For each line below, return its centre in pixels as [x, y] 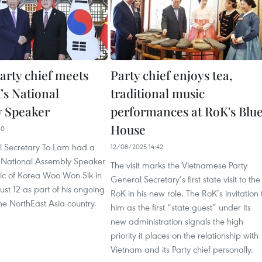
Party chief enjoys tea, [172, 75]
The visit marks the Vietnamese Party [179, 165]
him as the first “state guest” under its [181, 207]
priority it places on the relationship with [185, 235]
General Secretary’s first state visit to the [185, 179]
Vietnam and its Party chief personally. [182, 249]
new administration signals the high [177, 221]
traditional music [158, 93]
